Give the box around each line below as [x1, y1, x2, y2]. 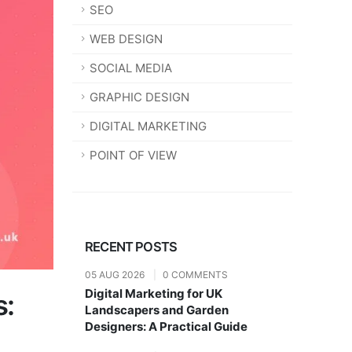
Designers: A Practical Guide [85, 319, 247, 334]
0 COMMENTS [163, 269, 228, 280]
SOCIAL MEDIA [90, 60, 172, 75]
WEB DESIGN [90, 31, 163, 46]
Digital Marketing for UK [85, 286, 222, 301]
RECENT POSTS [85, 239, 178, 255]
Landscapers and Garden [85, 302, 229, 317]
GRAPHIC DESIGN [90, 90, 189, 104]
